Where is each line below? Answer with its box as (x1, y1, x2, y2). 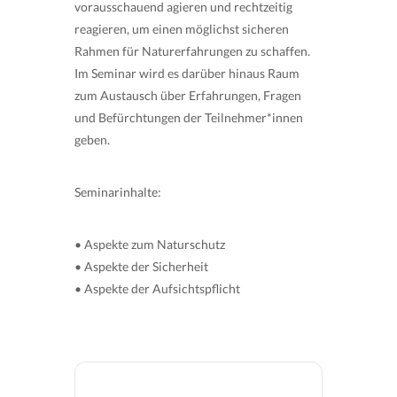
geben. (74, 132, 110, 147)
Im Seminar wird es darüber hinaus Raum (74, 66, 300, 81)
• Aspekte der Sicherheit (74, 259, 208, 274)
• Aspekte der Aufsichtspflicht (74, 281, 240, 296)
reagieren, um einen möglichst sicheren (74, 21, 289, 36)
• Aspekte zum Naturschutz (74, 237, 225, 252)
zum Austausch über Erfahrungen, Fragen (74, 88, 301, 103)
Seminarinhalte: (74, 184, 161, 199)
